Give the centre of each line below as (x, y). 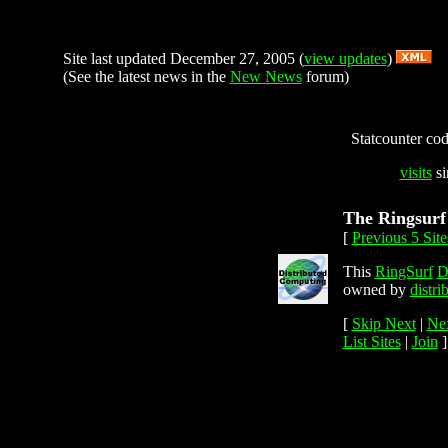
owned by (376, 289)
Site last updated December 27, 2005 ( (183, 58)
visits (415, 172)
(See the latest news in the (146, 76)
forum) (325, 76)
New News (265, 76)
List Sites (371, 341)
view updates (345, 58)
